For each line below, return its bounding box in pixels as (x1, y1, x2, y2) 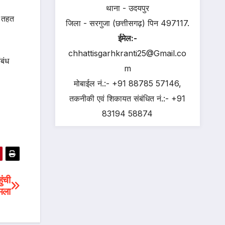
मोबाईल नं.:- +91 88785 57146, (73, 78, 181, 88)
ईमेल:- (118, 33, 137, 43)
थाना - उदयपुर (105, 3, 149, 13)
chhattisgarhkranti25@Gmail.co (68, 48, 187, 58)
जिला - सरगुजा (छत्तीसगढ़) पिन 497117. (65, 18, 189, 28)
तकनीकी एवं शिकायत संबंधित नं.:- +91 (69, 93, 186, 103)
